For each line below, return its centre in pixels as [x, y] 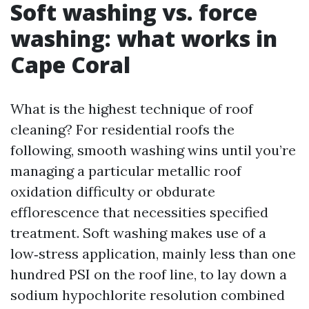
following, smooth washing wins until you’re [153, 150]
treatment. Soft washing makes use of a [138, 233]
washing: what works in [144, 38]
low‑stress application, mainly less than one [153, 253]
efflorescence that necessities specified [139, 212]
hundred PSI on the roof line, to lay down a [149, 274]
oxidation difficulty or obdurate [113, 191]
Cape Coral [70, 64]
